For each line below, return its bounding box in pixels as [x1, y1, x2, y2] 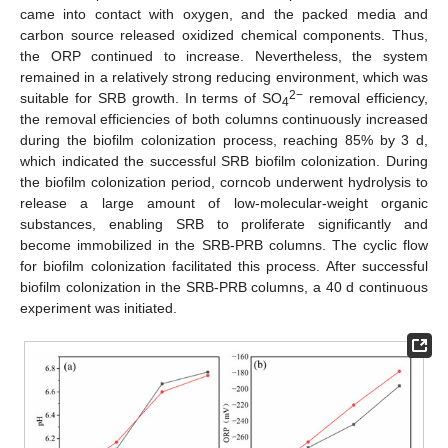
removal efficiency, [303, 89, 429, 106]
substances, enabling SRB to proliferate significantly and [20, 215, 428, 232]
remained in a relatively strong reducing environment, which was [20, 68, 428, 85]
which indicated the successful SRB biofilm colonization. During [20, 152, 428, 169]
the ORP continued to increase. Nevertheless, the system [20, 47, 428, 64]
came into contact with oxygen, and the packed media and [20, 5, 428, 22]
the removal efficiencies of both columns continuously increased [20, 110, 428, 127]
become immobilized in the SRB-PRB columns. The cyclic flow [20, 236, 428, 253]
